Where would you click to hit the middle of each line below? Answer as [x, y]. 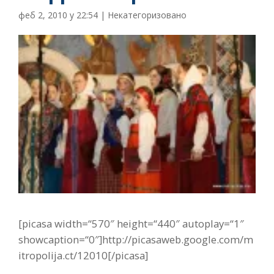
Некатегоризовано [147, 15]
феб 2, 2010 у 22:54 [58, 15]
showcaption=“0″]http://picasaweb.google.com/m [136, 239]
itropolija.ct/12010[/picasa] [83, 255]
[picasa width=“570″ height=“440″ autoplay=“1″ [131, 223]
